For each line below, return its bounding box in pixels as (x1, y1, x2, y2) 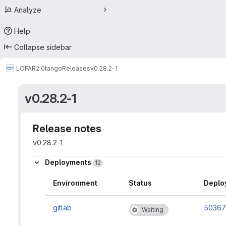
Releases (62, 64, 90, 72)
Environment (53, 179, 97, 188)
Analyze (14, 5, 41, 14)
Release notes (33, 123, 101, 135)
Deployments (45, 158, 93, 167)
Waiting (142, 206, 163, 214)
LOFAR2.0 (16, 64, 45, 72)
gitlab (53, 203, 72, 212)
